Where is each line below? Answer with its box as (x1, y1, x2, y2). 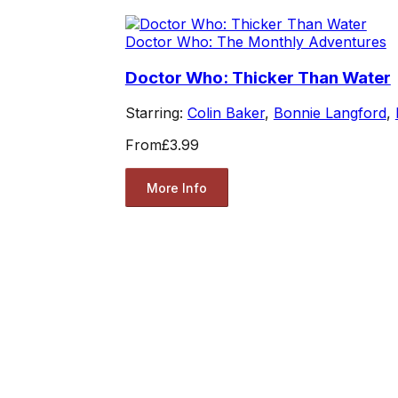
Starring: (124, 104, 187, 123)
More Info (146, 179, 207, 195)
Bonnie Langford (273, 104, 386, 123)
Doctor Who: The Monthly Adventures (124, 32, 386, 51)
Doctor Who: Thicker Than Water (124, 67, 391, 88)
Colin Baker (187, 104, 265, 123)
